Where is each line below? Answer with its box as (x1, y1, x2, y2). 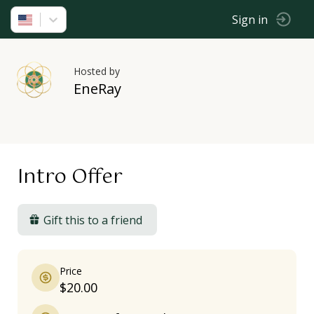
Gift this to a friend (43, 212, 142, 228)
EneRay (74, 79, 121, 98)
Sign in (232, 11, 268, 27)
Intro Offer (18, 161, 123, 193)
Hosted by (74, 64, 120, 78)
